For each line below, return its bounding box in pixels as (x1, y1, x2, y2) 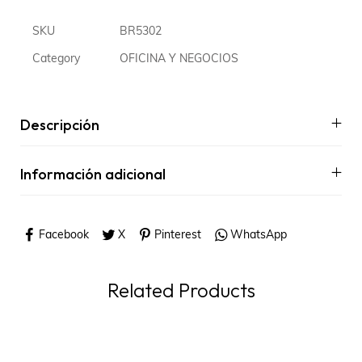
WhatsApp (229, 229, 287, 242)
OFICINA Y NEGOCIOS (120, 53, 238, 65)
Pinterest (154, 229, 201, 242)
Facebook (38, 229, 89, 242)
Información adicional (20, 164, 166, 183)
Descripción (20, 115, 99, 134)
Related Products (107, 278, 255, 303)
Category (32, 53, 80, 65)
